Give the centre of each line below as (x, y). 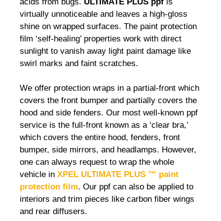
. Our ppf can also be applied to (136, 187)
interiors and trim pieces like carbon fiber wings (107, 199)
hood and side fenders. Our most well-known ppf (109, 113)
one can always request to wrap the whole (97, 162)
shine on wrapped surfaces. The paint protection (108, 26)
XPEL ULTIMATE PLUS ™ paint (118, 175)
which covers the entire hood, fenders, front (100, 138)
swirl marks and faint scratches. (79, 63)
